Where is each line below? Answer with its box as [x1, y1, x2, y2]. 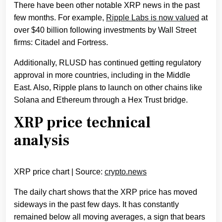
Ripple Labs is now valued [106, 13, 199, 22]
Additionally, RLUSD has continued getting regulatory [14, 58, 201, 67]
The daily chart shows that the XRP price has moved [14, 188, 197, 197]
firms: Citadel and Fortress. [14, 38, 110, 47]
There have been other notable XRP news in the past [14, 1, 200, 10]
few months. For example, [14, 13, 106, 22]
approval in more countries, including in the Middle [14, 71, 190, 80]
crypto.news [105, 167, 147, 176]
